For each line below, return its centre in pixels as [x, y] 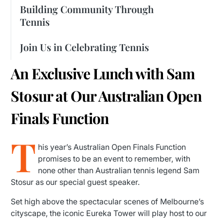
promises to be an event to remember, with [114, 159]
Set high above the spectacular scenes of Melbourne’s [108, 201]
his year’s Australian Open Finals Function [112, 147]
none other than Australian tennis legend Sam [119, 170]
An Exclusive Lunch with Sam [103, 73]
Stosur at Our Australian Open [106, 96]
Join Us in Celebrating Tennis [85, 47]
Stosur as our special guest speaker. [75, 182]
